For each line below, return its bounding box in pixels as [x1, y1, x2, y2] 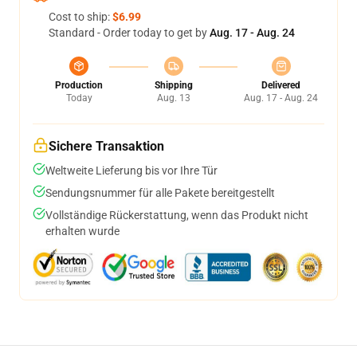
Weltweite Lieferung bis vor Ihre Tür [45, 164, 218, 177]
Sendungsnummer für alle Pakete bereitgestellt [45, 186, 275, 199]
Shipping [154, 80, 193, 91]
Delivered [261, 80, 300, 91]
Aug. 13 [156, 92, 190, 104]
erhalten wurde [45, 225, 120, 237]
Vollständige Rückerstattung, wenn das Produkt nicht [45, 209, 308, 222]
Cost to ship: [49, 10, 112, 23]
